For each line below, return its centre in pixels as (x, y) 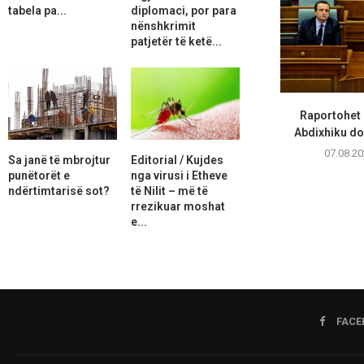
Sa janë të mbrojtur (59, 160)
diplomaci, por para (183, 10)
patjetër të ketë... (176, 41)
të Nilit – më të (169, 191)
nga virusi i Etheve (179, 175)
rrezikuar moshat (178, 206)
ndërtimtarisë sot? (59, 191)
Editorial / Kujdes (177, 160)
